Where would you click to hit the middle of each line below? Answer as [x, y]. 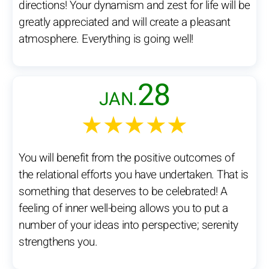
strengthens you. [58, 242]
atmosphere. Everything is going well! [106, 39]
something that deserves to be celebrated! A [123, 192]
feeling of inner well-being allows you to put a [123, 209]
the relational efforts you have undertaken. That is [134, 175]
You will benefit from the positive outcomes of [126, 158]
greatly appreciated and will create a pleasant [124, 23]
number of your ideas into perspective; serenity [128, 225]
